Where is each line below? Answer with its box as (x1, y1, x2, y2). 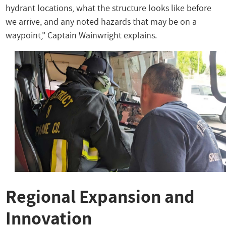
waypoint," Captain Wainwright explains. (6, 29, 157, 41)
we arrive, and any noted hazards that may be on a (6, 16, 197, 28)
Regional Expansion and (6, 184, 195, 208)
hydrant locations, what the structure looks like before (6, 2, 212, 14)
